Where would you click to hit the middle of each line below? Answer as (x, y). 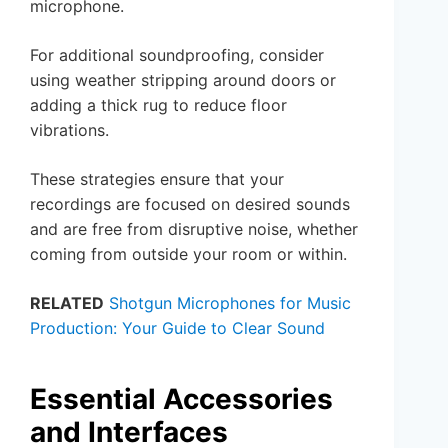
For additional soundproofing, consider (177, 54)
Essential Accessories (181, 398)
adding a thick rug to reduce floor (158, 104)
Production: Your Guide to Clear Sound (177, 327)
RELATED (67, 302)
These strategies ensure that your (157, 178)
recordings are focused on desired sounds (190, 203)
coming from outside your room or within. (188, 253)
